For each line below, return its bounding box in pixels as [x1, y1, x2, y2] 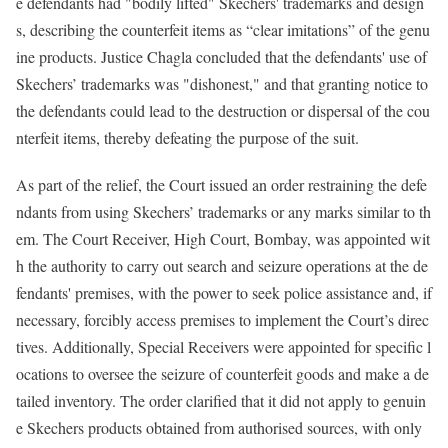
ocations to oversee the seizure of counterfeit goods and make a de [16, 362, 429, 384]
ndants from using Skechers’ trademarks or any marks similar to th [16, 200, 431, 222]
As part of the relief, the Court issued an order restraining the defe [16, 173, 427, 195]
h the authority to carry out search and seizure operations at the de [16, 254, 428, 276]
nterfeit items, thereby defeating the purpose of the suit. [16, 127, 359, 149]
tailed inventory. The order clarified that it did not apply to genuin [16, 389, 426, 411]
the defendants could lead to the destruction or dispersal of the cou [16, 100, 430, 122]
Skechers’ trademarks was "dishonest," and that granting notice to [16, 73, 428, 95]
